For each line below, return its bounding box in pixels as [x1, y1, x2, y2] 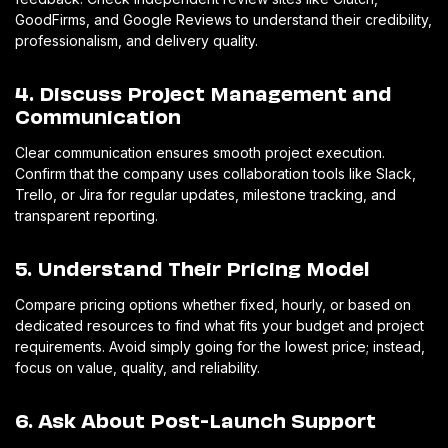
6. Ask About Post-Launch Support [15, 404, 376, 433]
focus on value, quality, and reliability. [15, 358, 260, 376]
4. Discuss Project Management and [15, 77, 392, 106]
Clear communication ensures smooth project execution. [15, 143, 385, 161]
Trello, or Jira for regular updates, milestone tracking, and [15, 185, 396, 203]
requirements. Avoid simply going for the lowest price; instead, [15, 337, 425, 355]
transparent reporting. [15, 206, 158, 224]
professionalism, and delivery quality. [15, 31, 258, 49]
